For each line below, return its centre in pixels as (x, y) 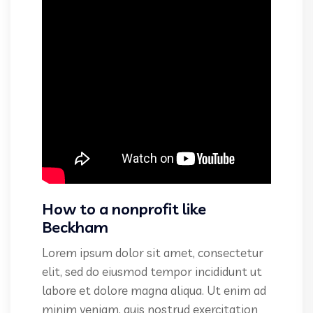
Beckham (75, 227)
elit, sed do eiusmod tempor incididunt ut (152, 272)
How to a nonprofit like (124, 209)
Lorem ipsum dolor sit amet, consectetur (153, 253)
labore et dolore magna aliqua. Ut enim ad (154, 291)
